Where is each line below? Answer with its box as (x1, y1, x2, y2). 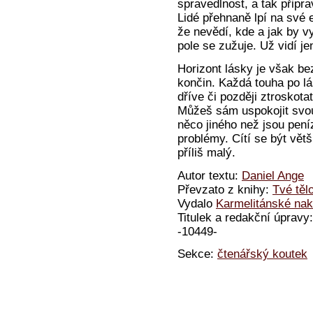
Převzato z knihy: (177, 183, 272, 197)
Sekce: (177, 247, 217, 261)
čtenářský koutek (217, 247, 307, 261)
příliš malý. (177, 145, 235, 159)
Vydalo (177, 197, 216, 211)
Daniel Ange (242, 169, 304, 183)
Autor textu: (177, 169, 242, 183)
